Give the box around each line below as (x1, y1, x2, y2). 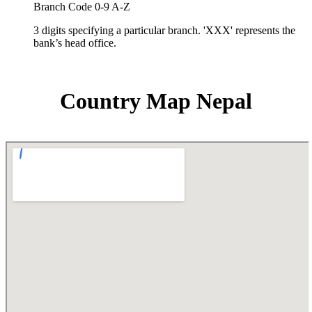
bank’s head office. (33, 37, 116, 49)
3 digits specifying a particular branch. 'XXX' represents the (33, 24, 295, 37)
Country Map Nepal (60, 88, 252, 114)
